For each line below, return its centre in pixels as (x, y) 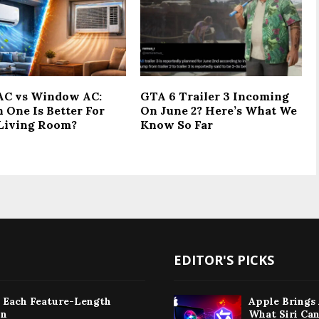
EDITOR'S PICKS (224, 260)
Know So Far (177, 124)
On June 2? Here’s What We (219, 110)
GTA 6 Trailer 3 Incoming (215, 96)
